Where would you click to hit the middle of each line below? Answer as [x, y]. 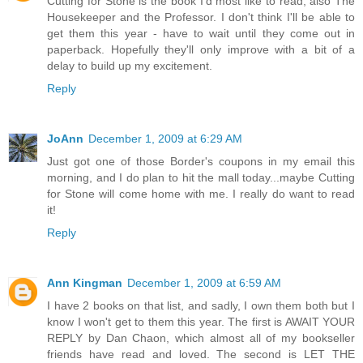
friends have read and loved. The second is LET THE [201, 354]
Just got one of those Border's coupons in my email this [201, 162]
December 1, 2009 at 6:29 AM [165, 139]
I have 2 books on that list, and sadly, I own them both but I [201, 306]
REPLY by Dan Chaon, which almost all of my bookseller [201, 338]
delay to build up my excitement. [130, 66]
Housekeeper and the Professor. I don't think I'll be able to [201, 17]
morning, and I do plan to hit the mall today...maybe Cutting [201, 178]
